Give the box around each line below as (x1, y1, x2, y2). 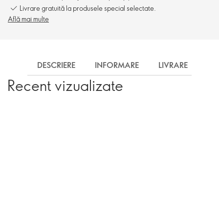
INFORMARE (95, 60, 139, 70)
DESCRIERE (37, 60, 75, 70)
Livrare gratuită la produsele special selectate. (20, 3, 156, 13)
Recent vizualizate (7, 75, 123, 95)
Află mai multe (8, 14, 49, 23)
